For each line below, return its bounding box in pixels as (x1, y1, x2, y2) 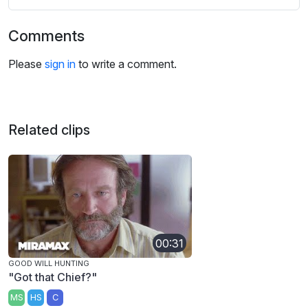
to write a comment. (76, 57, 177, 71)
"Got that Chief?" (8, 270, 97, 285)
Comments (8, 27, 85, 45)
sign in (45, 57, 76, 71)
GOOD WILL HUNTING (8, 258, 89, 269)
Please (8, 57, 45, 71)
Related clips (8, 122, 90, 139)
